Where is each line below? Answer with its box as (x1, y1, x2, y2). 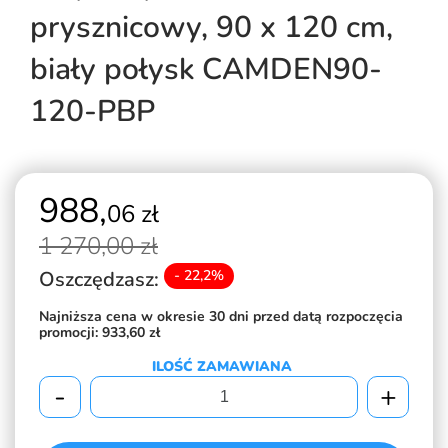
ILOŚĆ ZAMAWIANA (151, 357, 292, 377)
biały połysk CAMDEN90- (30, 49, 382, 90)
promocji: (39, 323, 102, 342)
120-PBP (30, 91, 155, 132)
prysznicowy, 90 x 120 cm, (30, 7, 393, 48)
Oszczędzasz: (39, 266, 164, 293)
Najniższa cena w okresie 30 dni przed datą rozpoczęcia (39, 307, 403, 326)
